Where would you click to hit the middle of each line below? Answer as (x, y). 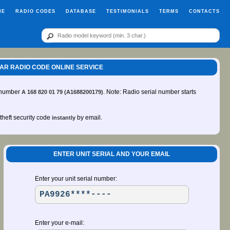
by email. (89, 118)
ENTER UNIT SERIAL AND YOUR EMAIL (112, 154)
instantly (64, 118)
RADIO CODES (35, 11)
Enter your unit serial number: (76, 179)
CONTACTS (204, 11)
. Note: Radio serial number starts (150, 92)
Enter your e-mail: (59, 223)
